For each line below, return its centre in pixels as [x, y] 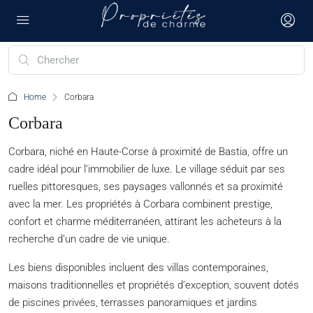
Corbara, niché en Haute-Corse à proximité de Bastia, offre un [148, 152]
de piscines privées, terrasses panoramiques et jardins [133, 303]
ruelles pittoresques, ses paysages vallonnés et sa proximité [146, 187]
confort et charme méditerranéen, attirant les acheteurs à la [145, 221]
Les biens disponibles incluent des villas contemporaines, [138, 268]
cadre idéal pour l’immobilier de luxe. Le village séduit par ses [147, 169]
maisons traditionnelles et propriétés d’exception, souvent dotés [154, 285]
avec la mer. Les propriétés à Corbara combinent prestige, [140, 204]
